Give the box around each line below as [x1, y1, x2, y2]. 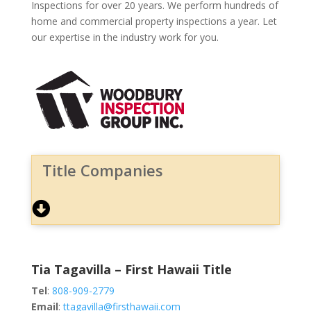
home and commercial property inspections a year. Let [31, 14, 277, 28]
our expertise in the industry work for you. [31, 30, 219, 44]
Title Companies [42, 159, 163, 180]
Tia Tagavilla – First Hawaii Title [31, 260, 232, 278]
